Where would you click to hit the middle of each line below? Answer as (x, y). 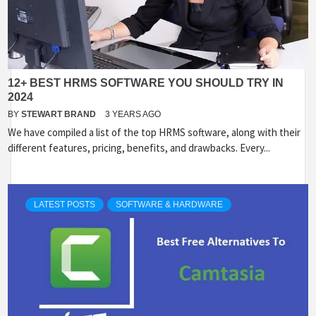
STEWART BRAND (60, 114)
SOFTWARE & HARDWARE (169, 205)
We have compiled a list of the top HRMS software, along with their (154, 132)
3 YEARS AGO (133, 114)
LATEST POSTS (65, 205)
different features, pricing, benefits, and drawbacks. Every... (139, 148)
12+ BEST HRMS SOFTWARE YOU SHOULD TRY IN (146, 83)
